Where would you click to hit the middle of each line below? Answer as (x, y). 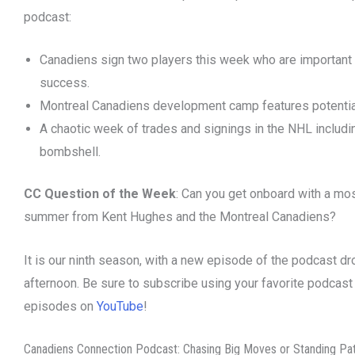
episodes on (60, 306)
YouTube (120, 306)
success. (65, 83)
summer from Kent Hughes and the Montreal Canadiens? (180, 217)
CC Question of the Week (100, 194)
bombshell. (70, 152)
